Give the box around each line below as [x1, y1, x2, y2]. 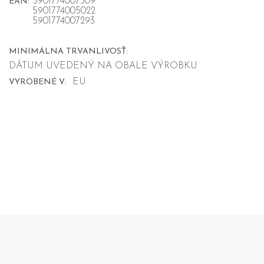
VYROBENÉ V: [9, 78, 67, 87]
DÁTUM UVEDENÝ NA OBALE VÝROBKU [9, 61, 197, 71]
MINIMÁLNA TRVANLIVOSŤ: [9, 47, 128, 57]
